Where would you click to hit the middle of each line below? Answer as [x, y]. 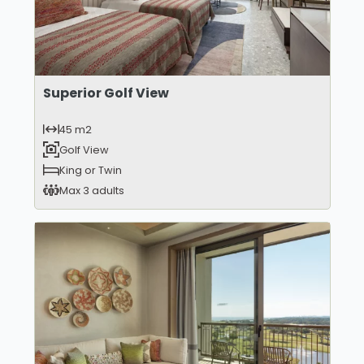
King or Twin [90, 170]
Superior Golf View [106, 93]
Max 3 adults [91, 190]
